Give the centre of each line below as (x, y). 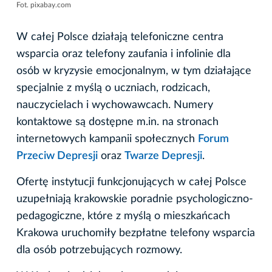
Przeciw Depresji (57, 156)
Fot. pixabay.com (44, 5)
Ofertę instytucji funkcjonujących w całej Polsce (131, 182)
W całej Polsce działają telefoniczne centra (120, 37)
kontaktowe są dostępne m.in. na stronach (117, 122)
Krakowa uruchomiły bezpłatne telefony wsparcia (136, 233)
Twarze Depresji (163, 156)
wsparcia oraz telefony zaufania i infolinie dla (124, 54)
